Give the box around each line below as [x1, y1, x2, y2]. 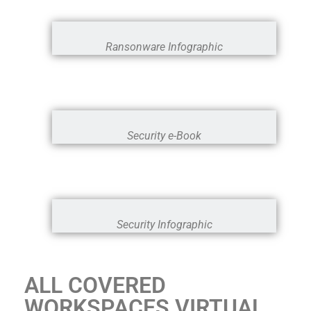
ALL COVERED [24, 271, 166, 299]
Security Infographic [116, 217, 212, 231]
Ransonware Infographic [106, 40, 223, 53]
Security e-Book [127, 128, 201, 142]
